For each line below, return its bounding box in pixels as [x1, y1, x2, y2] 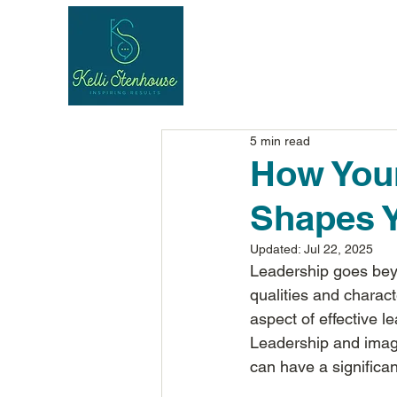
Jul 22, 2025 [304, 242, 373, 256]
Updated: [250, 242, 304, 256]
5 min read [250, 133, 310, 148]
